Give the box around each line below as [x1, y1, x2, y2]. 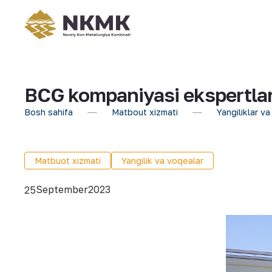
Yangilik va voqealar [121, 155, 203, 166]
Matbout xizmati [112, 107, 178, 117]
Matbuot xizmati [35, 155, 101, 166]
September [36, 183, 88, 195]
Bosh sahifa [24, 107, 73, 117]
